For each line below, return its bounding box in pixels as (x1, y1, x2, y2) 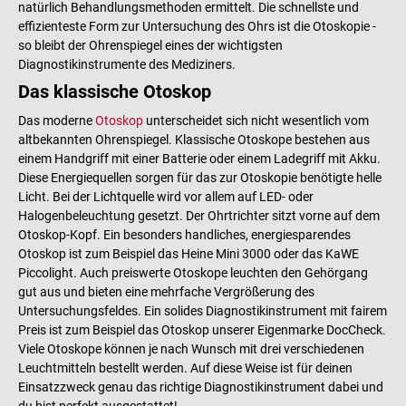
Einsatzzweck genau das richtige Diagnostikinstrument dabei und (18, 380, 383, 395)
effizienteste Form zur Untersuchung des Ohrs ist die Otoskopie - (18, 19, 376, 34)
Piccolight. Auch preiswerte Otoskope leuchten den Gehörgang (18, 266, 368, 281)
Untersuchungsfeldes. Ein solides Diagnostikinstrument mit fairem (18, 304, 387, 319)
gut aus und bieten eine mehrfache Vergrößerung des (18, 285, 314, 300)
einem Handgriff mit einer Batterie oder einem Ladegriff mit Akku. (18, 151, 381, 167)
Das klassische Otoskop (18, 81, 211, 103)
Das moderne (18, 113, 95, 129)
